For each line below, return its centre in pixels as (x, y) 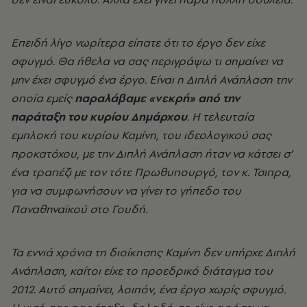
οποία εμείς (43, 98)
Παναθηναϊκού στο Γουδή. (79, 209)
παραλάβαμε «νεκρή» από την (158, 98)
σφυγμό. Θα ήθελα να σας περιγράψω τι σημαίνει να (147, 61)
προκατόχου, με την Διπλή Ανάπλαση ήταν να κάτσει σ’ (152, 154)
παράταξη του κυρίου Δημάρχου (99, 117)
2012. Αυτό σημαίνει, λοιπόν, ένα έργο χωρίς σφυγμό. (148, 290)
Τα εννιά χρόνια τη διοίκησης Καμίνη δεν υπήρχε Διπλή (153, 253)
